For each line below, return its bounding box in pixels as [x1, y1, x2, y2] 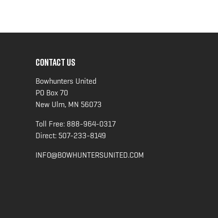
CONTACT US [36, 55, 75, 68]
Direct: [36, 130, 58, 141]
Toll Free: [36, 118, 67, 129]
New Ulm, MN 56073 [36, 99, 102, 109]
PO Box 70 [36, 87, 68, 98]
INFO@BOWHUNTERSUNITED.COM [36, 149, 144, 160]
